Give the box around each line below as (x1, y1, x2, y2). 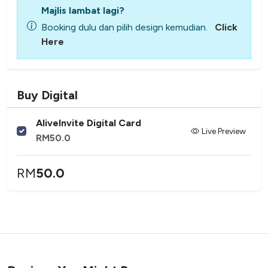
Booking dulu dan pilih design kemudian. (41, 21, 208, 33)
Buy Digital (17, 87, 78, 102)
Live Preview (202, 126, 246, 136)
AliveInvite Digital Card (36, 117, 141, 129)
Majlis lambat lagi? (41, 4, 124, 16)
